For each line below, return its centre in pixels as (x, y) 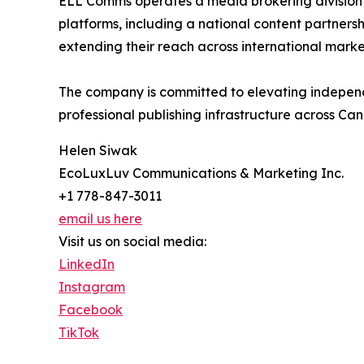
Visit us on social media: (132, 241)
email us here (100, 218)
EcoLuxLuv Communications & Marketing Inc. (201, 173)
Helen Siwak (98, 150)
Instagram (92, 286)
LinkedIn (87, 264)
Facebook (91, 309)
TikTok (79, 332)
